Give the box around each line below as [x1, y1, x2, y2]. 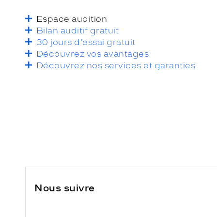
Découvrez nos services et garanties [36, 60, 196, 70]
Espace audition [36, 14, 108, 24]
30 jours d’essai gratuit [36, 37, 136, 47]
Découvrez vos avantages [36, 48, 149, 59]
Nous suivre [34, 182, 95, 194]
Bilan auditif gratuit [36, 25, 119, 35]
